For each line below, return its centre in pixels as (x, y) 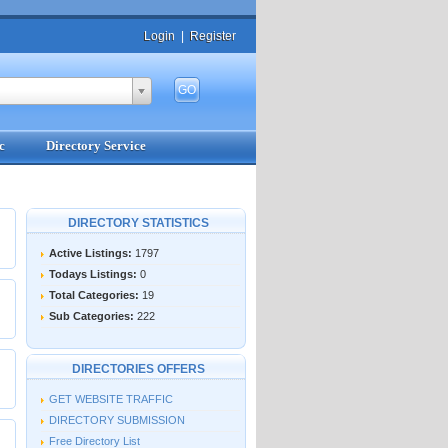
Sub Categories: (91, 316)
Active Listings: (90, 253)
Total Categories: (93, 295)
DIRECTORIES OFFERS (138, 369)
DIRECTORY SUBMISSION (116, 420)
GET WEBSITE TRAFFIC (110, 399)
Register (213, 36)
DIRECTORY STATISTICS (138, 223)
